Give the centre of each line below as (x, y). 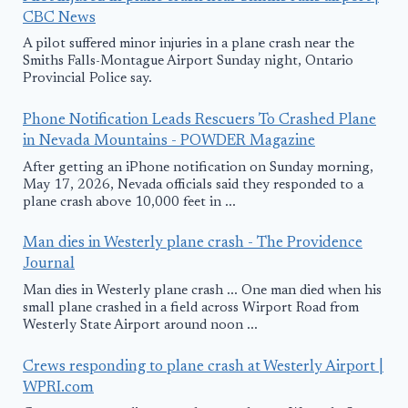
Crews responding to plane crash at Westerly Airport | (203, 367)
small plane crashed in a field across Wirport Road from (191, 308)
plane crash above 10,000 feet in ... (129, 202)
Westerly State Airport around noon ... (140, 325)
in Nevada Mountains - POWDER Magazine (169, 141)
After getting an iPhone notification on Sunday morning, (198, 168)
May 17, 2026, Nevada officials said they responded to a (193, 185)
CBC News (59, 18)
